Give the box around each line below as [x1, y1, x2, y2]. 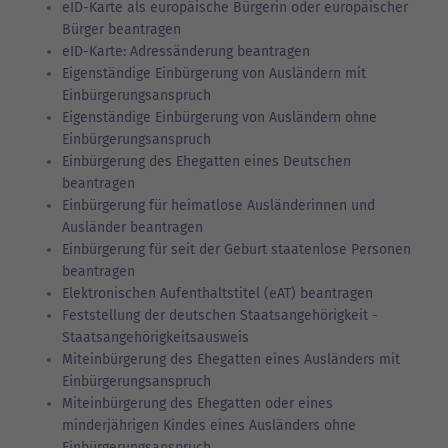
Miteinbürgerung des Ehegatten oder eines [62, 394, 333, 412]
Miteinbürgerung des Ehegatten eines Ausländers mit [62, 350, 400, 368]
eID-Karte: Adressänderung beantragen [62, 42, 310, 60]
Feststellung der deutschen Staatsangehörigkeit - [62, 306, 378, 324]
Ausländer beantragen [62, 218, 203, 236]
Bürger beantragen [62, 20, 181, 38]
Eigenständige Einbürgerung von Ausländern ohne [62, 108, 377, 126]
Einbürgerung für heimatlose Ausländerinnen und [62, 196, 375, 214]
